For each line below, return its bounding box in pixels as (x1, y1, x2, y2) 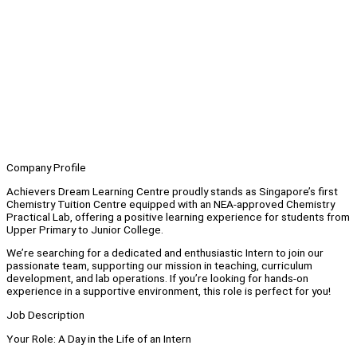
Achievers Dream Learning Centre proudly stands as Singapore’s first (6, 184, 338, 198)
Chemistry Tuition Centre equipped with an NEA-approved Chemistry (6, 197, 335, 210)
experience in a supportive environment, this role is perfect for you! (6, 284, 331, 298)
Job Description (6, 308, 84, 322)
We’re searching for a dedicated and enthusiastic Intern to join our (6, 246, 324, 260)
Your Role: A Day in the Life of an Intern (6, 331, 191, 345)
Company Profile (6, 161, 86, 175)
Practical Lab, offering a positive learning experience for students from (6, 210, 350, 223)
